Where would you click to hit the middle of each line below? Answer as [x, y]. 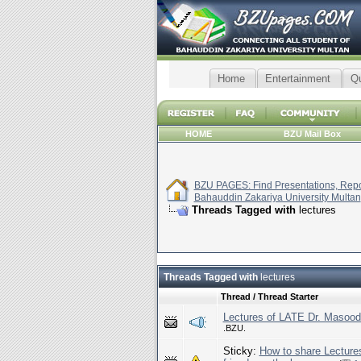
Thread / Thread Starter [269, 297]
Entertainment [297, 79]
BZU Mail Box [312, 134]
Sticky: [241, 351]
